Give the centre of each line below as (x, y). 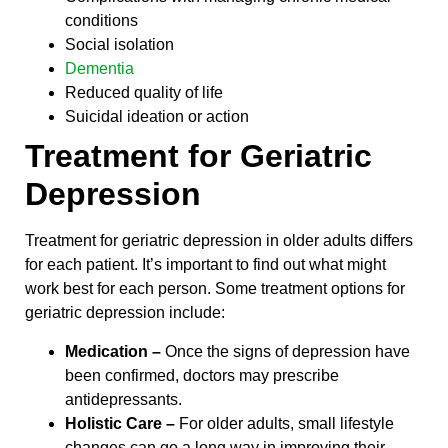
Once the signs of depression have (285, 351)
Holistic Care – (122, 423)
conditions (101, 21)
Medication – (113, 351)
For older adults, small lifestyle (286, 423)
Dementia (99, 69)
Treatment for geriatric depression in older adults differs (219, 241)
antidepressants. (123, 399)
